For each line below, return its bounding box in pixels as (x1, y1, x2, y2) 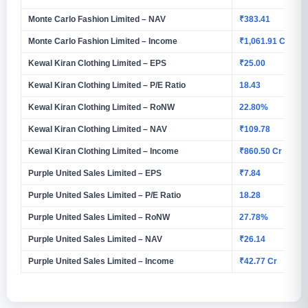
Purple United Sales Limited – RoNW (28, 212, 170, 222)
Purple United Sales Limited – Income (28, 256, 174, 266)
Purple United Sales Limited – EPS (28, 168, 162, 178)
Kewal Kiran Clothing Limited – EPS (28, 58, 166, 68)
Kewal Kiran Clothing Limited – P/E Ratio (28, 80, 186, 90)
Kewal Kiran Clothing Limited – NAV (28, 124, 167, 134)
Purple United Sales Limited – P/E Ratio (28, 190, 181, 200)
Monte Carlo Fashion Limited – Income (28, 36, 177, 46)
